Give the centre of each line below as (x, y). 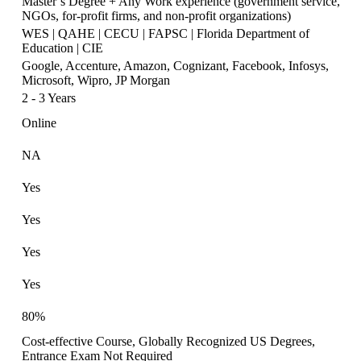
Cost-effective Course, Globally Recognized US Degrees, (168, 341)
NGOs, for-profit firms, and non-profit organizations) (156, 16)
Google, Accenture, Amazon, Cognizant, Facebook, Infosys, (175, 66)
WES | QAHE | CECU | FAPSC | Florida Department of (166, 33)
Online (39, 123)
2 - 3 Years (49, 98)
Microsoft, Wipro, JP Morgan (96, 80)
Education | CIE (62, 48)
